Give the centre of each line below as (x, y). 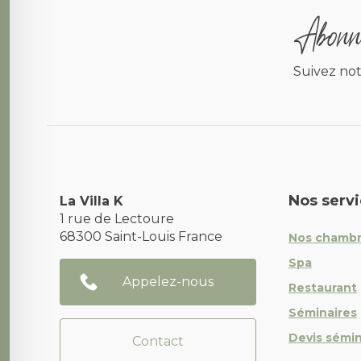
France (200, 237)
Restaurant (322, 288)
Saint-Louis (141, 237)
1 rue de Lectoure (117, 219)
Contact (158, 341)
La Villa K (91, 201)
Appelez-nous (168, 282)
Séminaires (322, 313)
